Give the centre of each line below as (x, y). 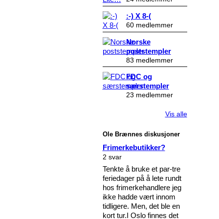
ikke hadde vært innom (139, 197)
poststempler (148, 51)
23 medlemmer (149, 95)
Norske (138, 42)
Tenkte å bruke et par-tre (141, 169)
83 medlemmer (149, 60)
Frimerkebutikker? (134, 147)
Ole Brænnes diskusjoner (141, 134)
